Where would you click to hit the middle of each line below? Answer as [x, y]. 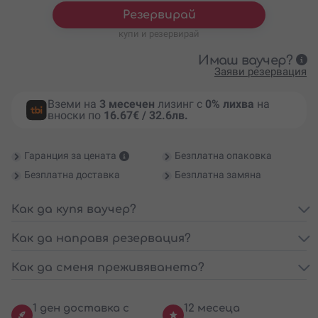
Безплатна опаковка [223, 155]
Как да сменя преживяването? [108, 267]
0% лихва [229, 104]
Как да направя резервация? [101, 238]
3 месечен [127, 104]
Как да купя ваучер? [74, 209]
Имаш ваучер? [246, 60]
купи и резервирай [159, 33]
